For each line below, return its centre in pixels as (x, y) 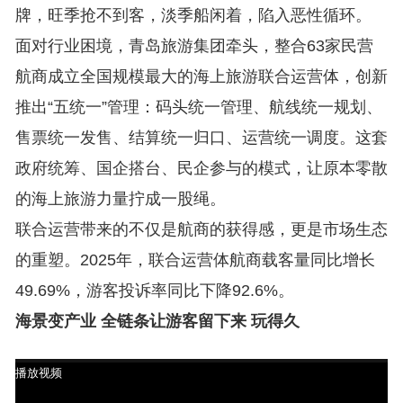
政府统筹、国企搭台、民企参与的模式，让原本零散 (201, 168)
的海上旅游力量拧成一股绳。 (120, 199)
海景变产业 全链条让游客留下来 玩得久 (157, 321)
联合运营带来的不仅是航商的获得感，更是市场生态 (201, 229)
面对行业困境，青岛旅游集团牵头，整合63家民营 (194, 46)
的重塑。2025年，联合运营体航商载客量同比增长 (195, 260)
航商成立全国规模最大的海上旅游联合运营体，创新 (201, 76)
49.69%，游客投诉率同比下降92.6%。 (154, 291)
